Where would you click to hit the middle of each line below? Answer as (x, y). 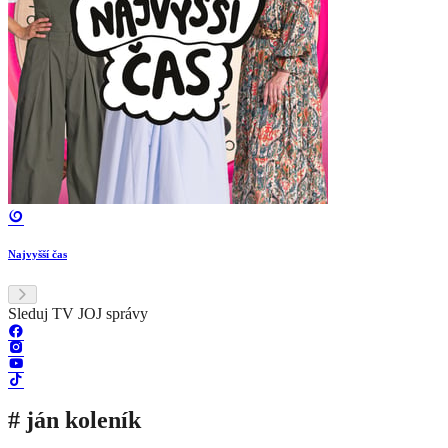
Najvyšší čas (37, 254)
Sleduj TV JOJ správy (78, 314)
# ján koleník (74, 420)
